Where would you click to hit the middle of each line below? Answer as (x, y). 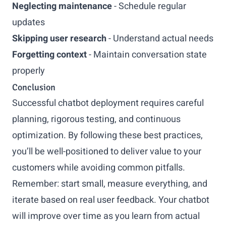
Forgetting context (49, 55)
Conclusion (34, 87)
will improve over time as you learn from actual (106, 216)
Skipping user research (59, 39)
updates (29, 22)
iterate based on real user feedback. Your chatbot (111, 200)
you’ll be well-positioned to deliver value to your (107, 152)
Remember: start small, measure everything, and (110, 184)
